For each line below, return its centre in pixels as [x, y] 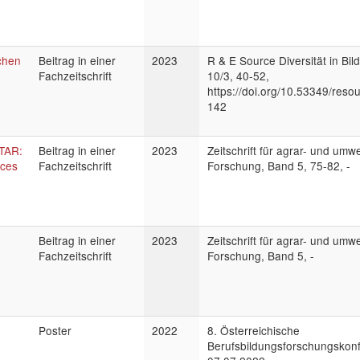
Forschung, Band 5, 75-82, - [279, 166]
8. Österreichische [254, 330]
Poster [55, 330]
